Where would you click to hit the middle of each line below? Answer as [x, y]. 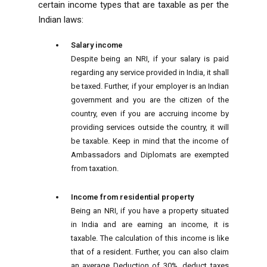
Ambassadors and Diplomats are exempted [150, 154]
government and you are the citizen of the [150, 100]
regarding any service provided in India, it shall [150, 72]
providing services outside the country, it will [150, 127]
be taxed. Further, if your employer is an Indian [150, 86]
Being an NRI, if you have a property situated [150, 210]
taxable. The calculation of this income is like [150, 238]
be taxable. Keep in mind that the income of [150, 141]
